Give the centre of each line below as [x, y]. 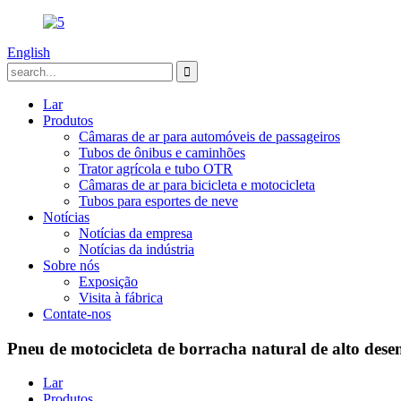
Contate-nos [77, 314]
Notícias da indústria [137, 249]
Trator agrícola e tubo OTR [156, 169]
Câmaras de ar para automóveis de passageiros [209, 137]
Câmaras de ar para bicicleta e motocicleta [197, 185]
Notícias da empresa [136, 233]
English [29, 52]
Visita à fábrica [121, 298]
